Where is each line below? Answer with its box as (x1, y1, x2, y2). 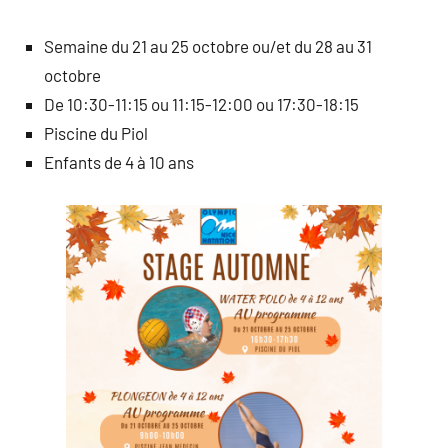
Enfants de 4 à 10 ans (44, 151, 194, 172)
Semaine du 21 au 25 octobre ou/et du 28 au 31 (44, 35, 372, 56)
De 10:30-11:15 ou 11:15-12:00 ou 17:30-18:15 (44, 93, 359, 114)
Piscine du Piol (44, 122, 148, 143)
